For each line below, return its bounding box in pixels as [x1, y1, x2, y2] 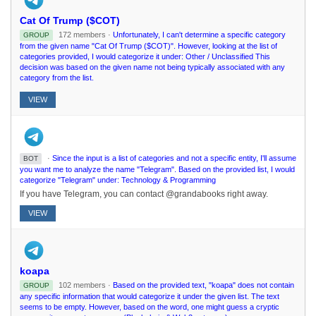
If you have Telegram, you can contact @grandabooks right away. [20, 189, 268, 199]
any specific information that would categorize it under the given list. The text [20, 292, 279, 300]
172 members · [56, 30, 113, 39]
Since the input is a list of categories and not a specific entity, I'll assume [52, 154, 296, 162]
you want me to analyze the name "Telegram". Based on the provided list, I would [20, 165, 295, 174]
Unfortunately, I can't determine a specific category [113, 30, 286, 39]
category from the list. [20, 73, 94, 82]
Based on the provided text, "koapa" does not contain [113, 281, 294, 289]
